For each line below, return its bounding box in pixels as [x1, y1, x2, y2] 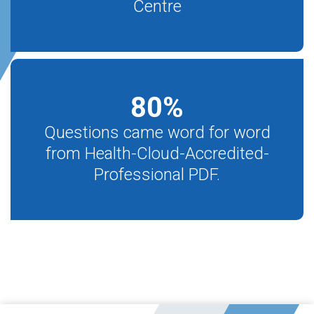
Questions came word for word [43, 123, 271, 142]
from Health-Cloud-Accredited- [45, 144, 269, 163]
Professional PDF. [94, 165, 220, 184]
